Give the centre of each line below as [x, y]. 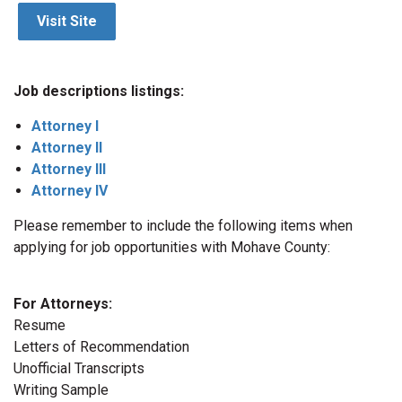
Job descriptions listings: [99, 91]
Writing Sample [61, 390]
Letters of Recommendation [101, 347]
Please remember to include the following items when [183, 226]
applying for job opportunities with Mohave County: [172, 247]
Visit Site [67, 21]
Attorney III [69, 169]
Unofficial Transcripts [79, 368]
